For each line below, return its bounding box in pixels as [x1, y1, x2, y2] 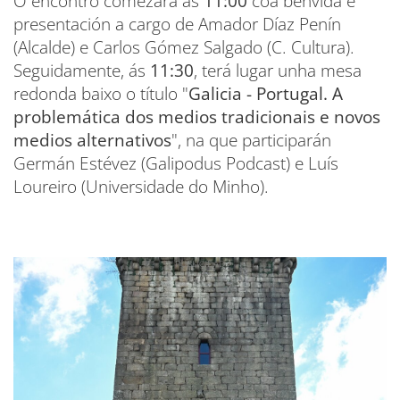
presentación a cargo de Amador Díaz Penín [13, 12, 341, 36]
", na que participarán [171, 128, 331, 152]
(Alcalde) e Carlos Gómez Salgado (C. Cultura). [13, 35, 354, 59]
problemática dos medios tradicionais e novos [13, 104, 380, 129]
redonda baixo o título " [13, 81, 188, 105]
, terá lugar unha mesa [194, 58, 362, 82]
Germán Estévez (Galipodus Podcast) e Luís [13, 151, 338, 175]
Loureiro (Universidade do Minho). [13, 174, 269, 198]
